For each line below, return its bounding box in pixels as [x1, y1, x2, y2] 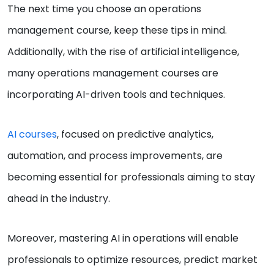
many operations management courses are [7, 65, 218, 80]
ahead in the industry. [7, 191, 110, 206]
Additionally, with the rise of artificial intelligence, [7, 44, 239, 59]
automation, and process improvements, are [7, 148, 223, 163]
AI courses [7, 127, 57, 141]
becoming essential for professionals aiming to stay [7, 169, 255, 184]
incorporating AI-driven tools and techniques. [7, 87, 225, 102]
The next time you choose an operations [7, 1, 201, 16]
